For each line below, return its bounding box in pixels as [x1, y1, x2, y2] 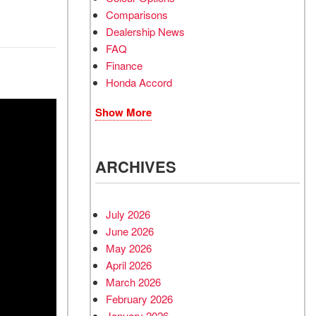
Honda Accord [106, 75, 172, 90]
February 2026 [106, 291, 173, 306]
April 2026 [106, 257, 152, 272]
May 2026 [106, 241, 152, 255]
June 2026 [106, 224, 154, 238]
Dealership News [106, 24, 185, 39]
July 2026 [106, 207, 150, 221]
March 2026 [106, 274, 161, 289]
